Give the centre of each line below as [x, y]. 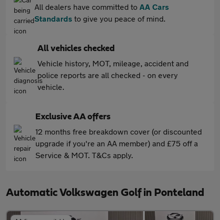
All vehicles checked [76, 49]
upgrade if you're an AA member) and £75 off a [117, 143]
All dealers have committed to [87, 7]
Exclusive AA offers [73, 117]
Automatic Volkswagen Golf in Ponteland [105, 192]
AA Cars [154, 7]
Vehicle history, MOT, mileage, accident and [113, 63]
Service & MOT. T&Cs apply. [84, 155]
